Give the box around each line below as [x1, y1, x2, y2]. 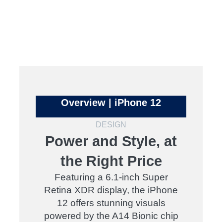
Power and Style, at [45, 133, 177, 149]
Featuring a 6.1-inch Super [54, 172, 168, 182]
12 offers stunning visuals [56, 198, 166, 208]
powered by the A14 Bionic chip [44, 211, 178, 221]
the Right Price [60, 153, 162, 169]
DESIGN [96, 120, 126, 129]
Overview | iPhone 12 [61, 97, 161, 108]
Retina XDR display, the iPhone [44, 185, 178, 195]
